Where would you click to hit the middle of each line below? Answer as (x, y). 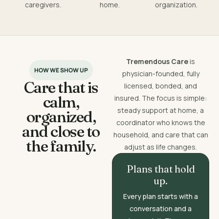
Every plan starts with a (161, 196)
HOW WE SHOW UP (61, 70)
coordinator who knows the (161, 122)
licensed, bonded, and (161, 86)
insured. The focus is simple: (161, 98)
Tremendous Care (157, 61)
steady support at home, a (161, 110)
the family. (61, 146)
